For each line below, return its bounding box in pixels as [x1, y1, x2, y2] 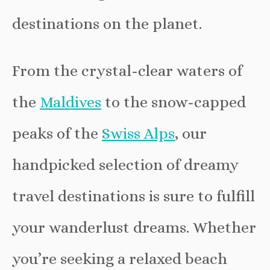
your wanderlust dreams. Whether [12, 218, 256, 236]
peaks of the [12, 124, 102, 142]
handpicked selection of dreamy [12, 155, 239, 174]
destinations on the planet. [12, 14, 202, 33]
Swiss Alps [102, 124, 175, 142]
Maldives [40, 92, 101, 111]
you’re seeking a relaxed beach [12, 249, 227, 268]
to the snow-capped [101, 92, 246, 111]
